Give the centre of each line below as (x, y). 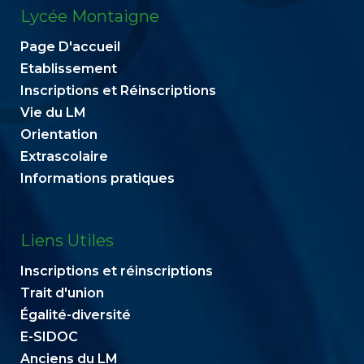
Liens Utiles (67, 240)
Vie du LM (53, 113)
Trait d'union (62, 293)
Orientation (59, 134)
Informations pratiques (97, 178)
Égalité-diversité (76, 315)
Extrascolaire (64, 156)
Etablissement (69, 69)
